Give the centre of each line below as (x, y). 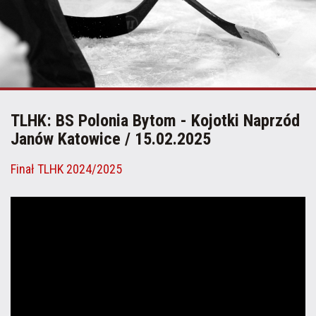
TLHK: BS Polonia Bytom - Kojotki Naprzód (155, 121)
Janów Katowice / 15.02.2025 (111, 139)
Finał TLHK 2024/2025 (66, 169)
